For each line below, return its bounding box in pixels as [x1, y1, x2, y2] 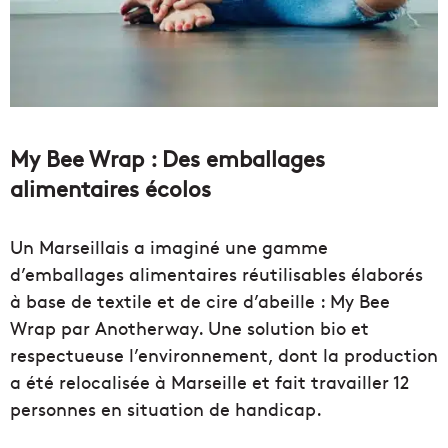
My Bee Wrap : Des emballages [10, 142, 325, 173]
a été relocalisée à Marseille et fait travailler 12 [10, 368, 409, 394]
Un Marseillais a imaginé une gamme [10, 233, 328, 259]
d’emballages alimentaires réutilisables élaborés [10, 260, 423, 286]
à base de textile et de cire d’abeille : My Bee [10, 287, 390, 313]
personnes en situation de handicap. [10, 395, 322, 421]
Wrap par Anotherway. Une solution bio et [10, 314, 369, 340]
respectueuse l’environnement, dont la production [10, 341, 438, 367]
